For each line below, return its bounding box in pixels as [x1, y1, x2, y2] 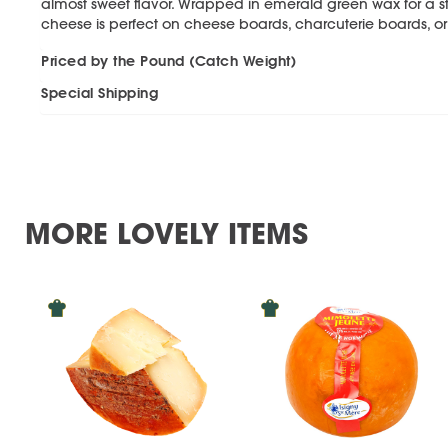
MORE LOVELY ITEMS [25, 214, 308, 252]
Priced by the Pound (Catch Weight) [41, 51, 296, 71]
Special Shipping [41, 83, 158, 103]
